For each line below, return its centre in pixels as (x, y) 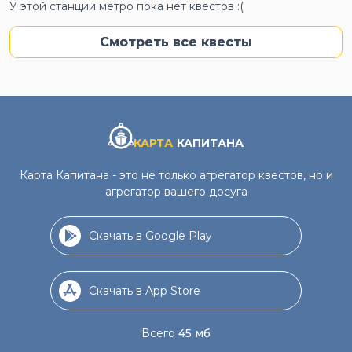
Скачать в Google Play (150, 236)
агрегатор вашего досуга (176, 192)
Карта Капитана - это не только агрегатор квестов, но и (176, 175)
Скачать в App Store (145, 291)
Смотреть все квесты (176, 42)
